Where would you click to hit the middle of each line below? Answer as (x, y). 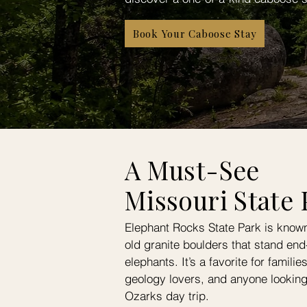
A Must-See (192, 170)
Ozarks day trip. (167, 296)
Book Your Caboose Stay (195, 34)
